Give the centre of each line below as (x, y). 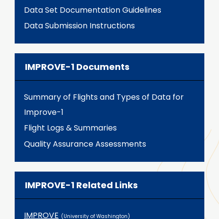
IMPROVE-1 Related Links (81, 185)
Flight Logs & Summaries (70, 128)
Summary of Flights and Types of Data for (104, 97)
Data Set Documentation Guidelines (93, 10)
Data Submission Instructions (79, 26)
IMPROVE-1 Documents (77, 66)
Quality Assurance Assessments (85, 144)
